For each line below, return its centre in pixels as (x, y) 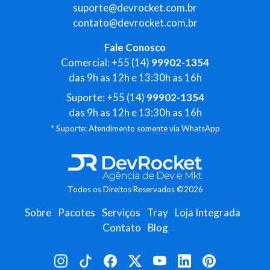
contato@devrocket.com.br (135, 22)
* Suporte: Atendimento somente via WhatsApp (135, 128)
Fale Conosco (135, 47)
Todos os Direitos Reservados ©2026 (135, 189)
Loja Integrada (208, 212)
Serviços (121, 212)
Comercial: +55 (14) (106, 62)
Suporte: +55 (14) (106, 97)
